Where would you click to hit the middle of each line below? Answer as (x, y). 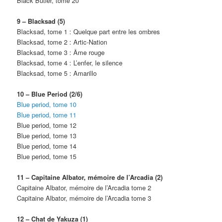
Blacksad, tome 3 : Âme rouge (61, 52)
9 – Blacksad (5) (41, 21)
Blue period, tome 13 (47, 136)
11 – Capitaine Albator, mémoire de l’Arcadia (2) (90, 177)
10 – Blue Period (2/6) (50, 94)
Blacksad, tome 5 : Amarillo (57, 73)
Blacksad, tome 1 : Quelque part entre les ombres (89, 31)
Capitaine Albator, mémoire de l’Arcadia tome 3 (84, 198)
